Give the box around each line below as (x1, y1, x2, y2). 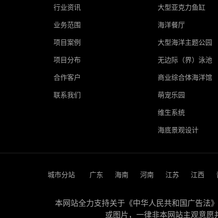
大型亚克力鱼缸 (157, 2, 205, 12)
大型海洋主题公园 (157, 37, 212, 47)
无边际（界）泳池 (157, 54, 212, 64)
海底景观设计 (157, 125, 199, 134)
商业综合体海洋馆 (157, 72, 212, 82)
